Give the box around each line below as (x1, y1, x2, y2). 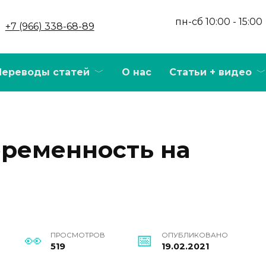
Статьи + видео (169, 66, 252, 78)
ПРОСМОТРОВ (50, 230, 106, 239)
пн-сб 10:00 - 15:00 (175, 15, 262, 27)
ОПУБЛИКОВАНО (161, 230, 228, 239)
